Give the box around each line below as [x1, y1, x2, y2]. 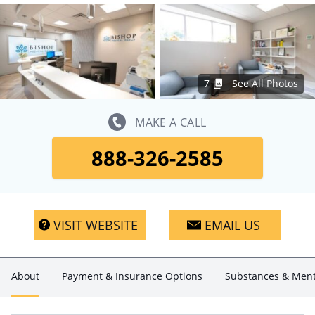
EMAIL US [204, 217, 260, 233]
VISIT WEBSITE [53, 217, 138, 233]
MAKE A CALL [135, 115, 207, 130]
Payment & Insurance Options [62, 269, 202, 283]
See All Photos [232, 77, 298, 90]
